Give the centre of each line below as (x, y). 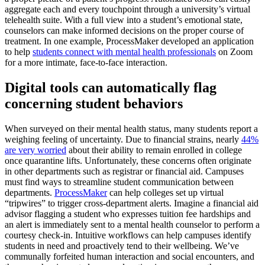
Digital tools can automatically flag (111, 88)
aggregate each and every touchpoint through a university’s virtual (127, 9)
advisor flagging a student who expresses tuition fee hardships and (128, 214)
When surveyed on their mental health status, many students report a (131, 129)
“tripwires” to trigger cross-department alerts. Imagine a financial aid (132, 203)
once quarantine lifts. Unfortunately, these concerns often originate (128, 161)
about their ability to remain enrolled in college (154, 150)
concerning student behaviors (94, 104)
